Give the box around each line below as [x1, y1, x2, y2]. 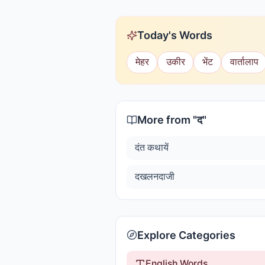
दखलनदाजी [134, 170, 174, 182]
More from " [137, 114, 197, 126]
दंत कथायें [134, 141, 169, 153]
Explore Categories [137, 228, 235, 241]
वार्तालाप [230, 56, 258, 68]
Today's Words [137, 29, 212, 41]
